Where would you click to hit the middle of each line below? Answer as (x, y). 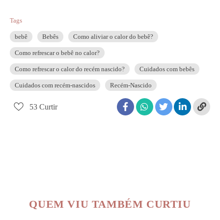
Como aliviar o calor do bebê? (113, 36)
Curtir (48, 107)
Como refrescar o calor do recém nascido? (70, 69)
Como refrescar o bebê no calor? (57, 53)
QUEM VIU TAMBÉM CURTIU (110, 204)
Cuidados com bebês (167, 69)
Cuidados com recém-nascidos (55, 85)
